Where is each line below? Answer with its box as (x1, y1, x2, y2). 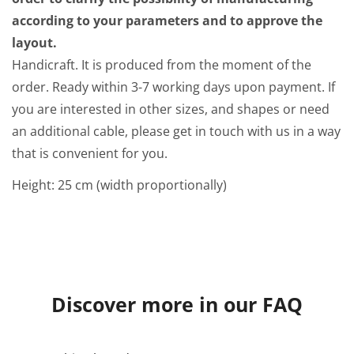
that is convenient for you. (12, 145, 168, 162)
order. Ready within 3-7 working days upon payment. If (12, 78, 335, 96)
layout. (12, 34, 57, 51)
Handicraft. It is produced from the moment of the (12, 56, 311, 73)
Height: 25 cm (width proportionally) (12, 176, 227, 194)
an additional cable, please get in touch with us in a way (12, 122, 341, 140)
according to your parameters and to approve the (12, 12, 322, 29)
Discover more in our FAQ (51, 291, 303, 318)
